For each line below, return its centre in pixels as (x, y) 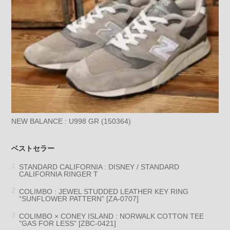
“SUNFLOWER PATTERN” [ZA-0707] (79, 198)
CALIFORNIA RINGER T (59, 174)
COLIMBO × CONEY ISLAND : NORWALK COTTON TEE (112, 216)
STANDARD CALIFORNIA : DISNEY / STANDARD (99, 167)
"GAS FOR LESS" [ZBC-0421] (68, 223)
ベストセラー (33, 148)
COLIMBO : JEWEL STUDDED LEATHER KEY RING (104, 191)
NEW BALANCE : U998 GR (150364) (71, 121)
